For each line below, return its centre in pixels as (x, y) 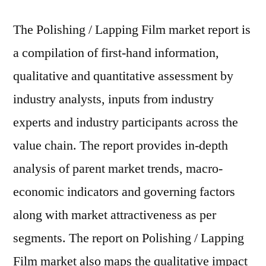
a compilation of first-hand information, (116, 53)
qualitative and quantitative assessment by (123, 76)
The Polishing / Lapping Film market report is (132, 30)
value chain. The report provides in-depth (121, 145)
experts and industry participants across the (126, 122)
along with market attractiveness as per (115, 215)
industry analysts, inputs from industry (113, 99)
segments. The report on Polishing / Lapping (129, 238)
